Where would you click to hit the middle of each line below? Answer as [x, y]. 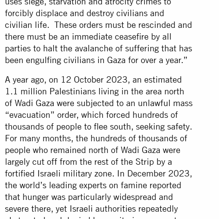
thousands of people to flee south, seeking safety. [99, 126]
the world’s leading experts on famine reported [93, 185]
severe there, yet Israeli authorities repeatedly [91, 208]
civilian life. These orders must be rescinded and [99, 24]
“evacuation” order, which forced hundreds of [91, 114]
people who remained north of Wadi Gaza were [93, 150]
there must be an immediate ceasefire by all [88, 36]
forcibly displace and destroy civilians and [85, 13]
